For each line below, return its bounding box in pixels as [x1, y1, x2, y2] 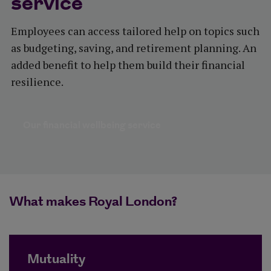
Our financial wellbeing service [22, 119, 161, 133]
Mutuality [27, 249, 85, 270]
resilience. [10, 74, 64, 90]
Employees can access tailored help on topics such [10, 24, 260, 39]
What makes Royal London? [9, 192, 177, 212]
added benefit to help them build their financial [10, 57, 245, 73]
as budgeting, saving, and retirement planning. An [10, 41, 256, 56]
